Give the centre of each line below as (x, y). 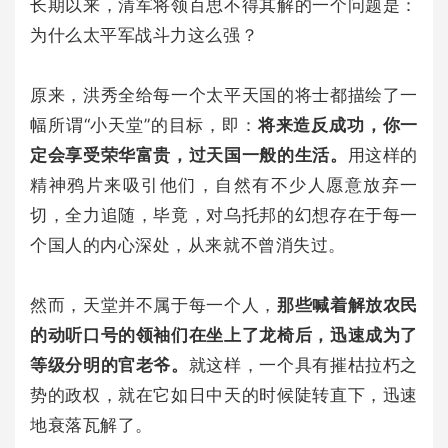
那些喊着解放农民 (347, 304)
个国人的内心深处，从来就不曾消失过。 (188, 244)
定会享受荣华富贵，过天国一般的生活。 (189, 154)
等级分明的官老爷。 (109, 364)
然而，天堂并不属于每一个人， (153, 304)
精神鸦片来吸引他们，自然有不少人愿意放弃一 (224, 184)
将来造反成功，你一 (337, 124)
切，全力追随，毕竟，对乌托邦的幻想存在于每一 (224, 214)
